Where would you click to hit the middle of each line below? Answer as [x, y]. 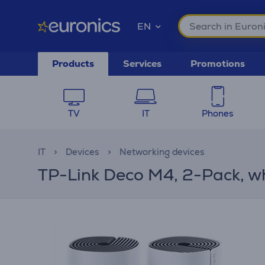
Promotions [218, 64]
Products [73, 64]
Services [142, 64]
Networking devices [162, 152]
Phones [217, 113]
